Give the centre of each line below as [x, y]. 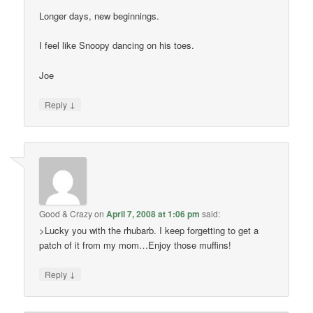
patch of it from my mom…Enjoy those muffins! [136, 245]
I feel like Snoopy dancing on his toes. [117, 45]
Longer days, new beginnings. [100, 16]
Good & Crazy [66, 213]
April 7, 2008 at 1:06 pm [153, 214]
